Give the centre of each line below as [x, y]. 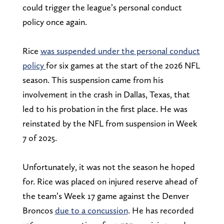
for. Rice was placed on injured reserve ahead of [110, 181]
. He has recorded [161, 210]
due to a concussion [91, 210]
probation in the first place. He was [122, 108]
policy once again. [54, 21]
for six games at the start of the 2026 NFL [123, 65]
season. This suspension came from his [93, 79]
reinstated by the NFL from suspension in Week [110, 123]
